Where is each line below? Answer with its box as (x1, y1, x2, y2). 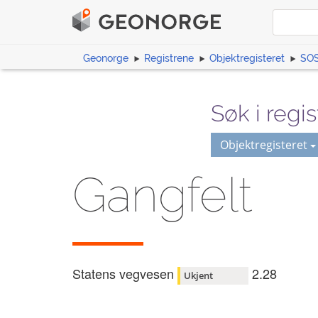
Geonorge (83, 53, 128, 64)
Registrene (144, 53, 194, 64)
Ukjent (184, 268, 213, 282)
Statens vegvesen (72, 264, 174, 283)
